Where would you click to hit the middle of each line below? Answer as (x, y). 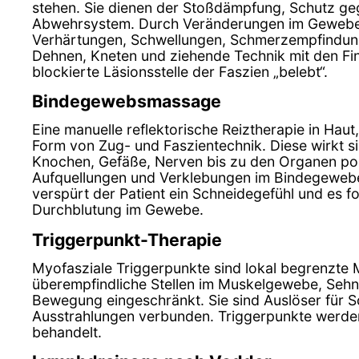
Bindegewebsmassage (127, 101)
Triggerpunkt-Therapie (127, 239)
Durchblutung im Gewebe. (118, 210)
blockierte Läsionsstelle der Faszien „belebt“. (180, 71)
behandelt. (67, 332)
